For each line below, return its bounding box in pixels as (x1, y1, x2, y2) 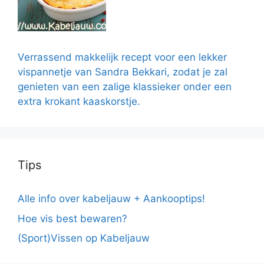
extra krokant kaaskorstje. (18, 95, 140, 108)
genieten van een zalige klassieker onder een (18, 81, 232, 93)
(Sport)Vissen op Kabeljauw (18, 232, 150, 245)
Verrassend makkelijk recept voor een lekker (18, 51, 227, 64)
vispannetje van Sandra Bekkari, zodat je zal (18, 66, 227, 78)
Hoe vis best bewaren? (18, 212, 127, 225)
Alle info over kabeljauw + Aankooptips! (18, 193, 205, 205)
